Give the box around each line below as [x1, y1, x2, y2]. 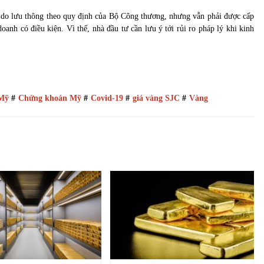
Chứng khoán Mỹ [18, 93, 81, 103]
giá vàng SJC [133, 93, 180, 103]
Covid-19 [91, 93, 123, 103]
